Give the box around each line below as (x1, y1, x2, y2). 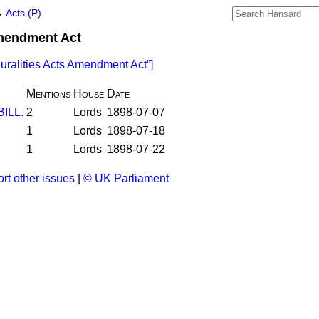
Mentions (26, 88, 70, 100)
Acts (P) (6, 8, 41, 19)
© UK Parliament (83, 172, 169, 184)
